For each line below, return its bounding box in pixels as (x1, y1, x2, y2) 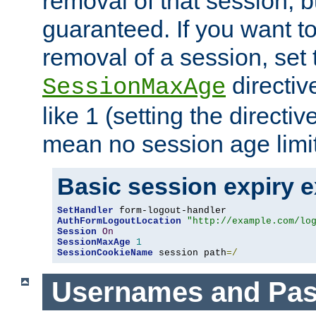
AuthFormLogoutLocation (57, 216, 181, 227)
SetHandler (57, 205, 114, 217)
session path (153, 248, 226, 259)
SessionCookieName (57, 248, 153, 259)
